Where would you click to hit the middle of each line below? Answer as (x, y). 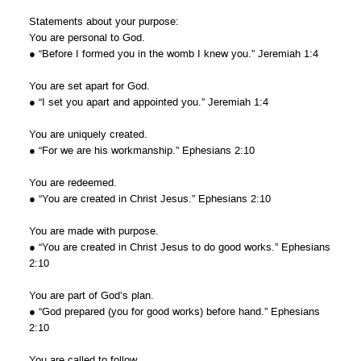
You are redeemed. (73, 182)
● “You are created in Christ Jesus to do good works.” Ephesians (179, 247)
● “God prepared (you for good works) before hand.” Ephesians (174, 311)
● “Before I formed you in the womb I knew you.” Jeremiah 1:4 (173, 53)
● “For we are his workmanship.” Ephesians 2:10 (141, 150)
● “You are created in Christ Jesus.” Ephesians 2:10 (149, 198)
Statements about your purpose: (104, 21)
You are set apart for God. (89, 85)
